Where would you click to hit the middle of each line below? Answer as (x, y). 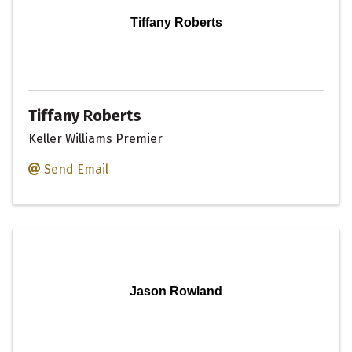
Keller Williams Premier (95, 139)
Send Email (76, 170)
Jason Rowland (176, 291)
